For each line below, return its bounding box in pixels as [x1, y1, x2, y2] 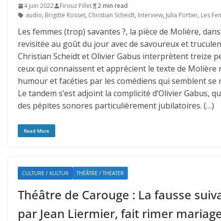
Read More [24, 127, 49, 134]
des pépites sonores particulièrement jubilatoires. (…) [18, 100, 214, 111]
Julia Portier [166, 11, 198, 19]
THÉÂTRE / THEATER [76, 170, 124, 177]
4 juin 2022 [24, 1, 54, 10]
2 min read [98, 1, 128, 10]
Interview [138, 11, 163, 19]
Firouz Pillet [60, 1, 92, 10]
